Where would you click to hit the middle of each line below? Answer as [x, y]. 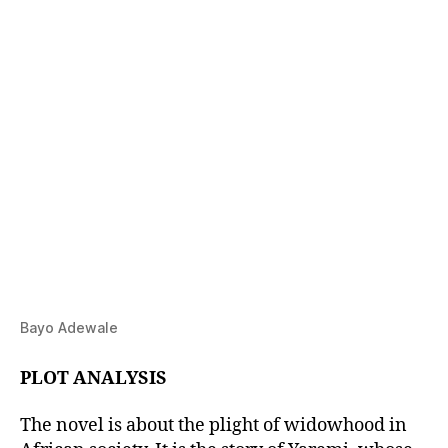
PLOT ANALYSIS [93, 378]
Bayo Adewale [69, 327]
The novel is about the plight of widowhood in [213, 425]
